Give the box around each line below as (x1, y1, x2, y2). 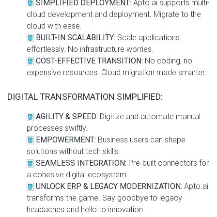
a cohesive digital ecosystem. (27, 170, 128, 179)
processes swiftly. (27, 124, 88, 133)
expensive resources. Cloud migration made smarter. (27, 68, 206, 77)
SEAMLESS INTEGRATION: (36, 158, 128, 168)
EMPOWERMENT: (36, 135, 96, 144)
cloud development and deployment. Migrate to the (27, 10, 201, 19)
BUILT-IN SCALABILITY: (36, 33, 115, 42)
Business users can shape (96, 135, 186, 144)
